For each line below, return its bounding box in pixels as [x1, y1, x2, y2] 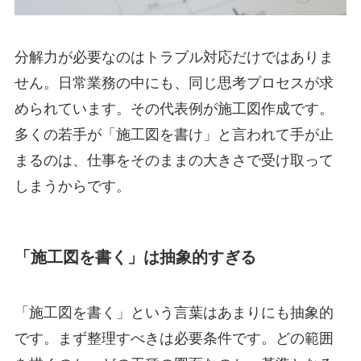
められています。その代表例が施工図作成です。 [14, 100, 334, 117]
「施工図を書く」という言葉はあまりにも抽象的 [14, 305, 334, 322]
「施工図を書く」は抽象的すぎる [14, 247, 256, 266]
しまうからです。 [14, 177, 131, 194]
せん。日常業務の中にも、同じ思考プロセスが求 [14, 74, 334, 91]
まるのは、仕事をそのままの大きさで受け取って [14, 151, 334, 168]
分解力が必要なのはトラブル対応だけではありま [14, 48, 334, 65]
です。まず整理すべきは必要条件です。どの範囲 [14, 330, 334, 347]
